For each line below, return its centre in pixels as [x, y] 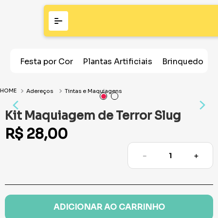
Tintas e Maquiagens [93, 91]
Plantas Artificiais [117, 62]
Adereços [40, 91]
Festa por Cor [46, 62]
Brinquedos [185, 62]
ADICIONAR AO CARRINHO [109, 207]
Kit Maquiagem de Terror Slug [93, 116]
